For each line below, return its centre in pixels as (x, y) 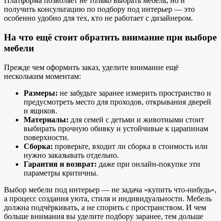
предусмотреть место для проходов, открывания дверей (117, 102)
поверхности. (46, 137)
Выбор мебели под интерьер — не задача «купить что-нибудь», (110, 189)
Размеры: (41, 93)
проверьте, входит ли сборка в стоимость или (130, 146)
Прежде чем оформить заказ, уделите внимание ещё (91, 67)
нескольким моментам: (42, 76)
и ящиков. (40, 110)
